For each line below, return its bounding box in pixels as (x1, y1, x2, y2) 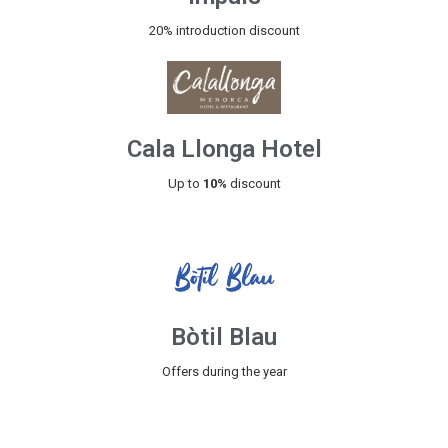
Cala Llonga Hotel (126, 134, 322, 163)
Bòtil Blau (171, 323, 277, 352)
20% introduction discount (148, 23, 300, 39)
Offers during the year (161, 364, 287, 380)
